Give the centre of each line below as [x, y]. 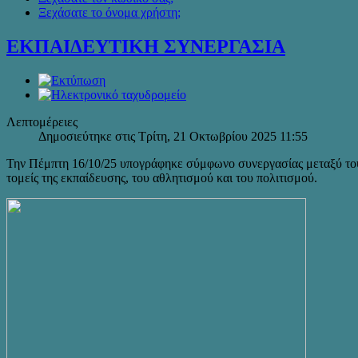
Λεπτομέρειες [42, 121]
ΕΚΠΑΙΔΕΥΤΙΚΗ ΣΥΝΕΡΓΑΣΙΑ [146, 46]
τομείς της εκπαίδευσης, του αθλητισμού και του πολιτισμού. [162, 177]
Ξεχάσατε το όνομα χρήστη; [109, 12]
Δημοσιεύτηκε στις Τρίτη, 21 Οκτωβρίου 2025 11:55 [173, 136]
